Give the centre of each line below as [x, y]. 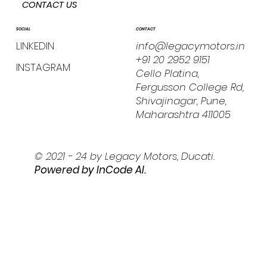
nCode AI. [123, 170]
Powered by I [67, 170]
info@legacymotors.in [190, 46]
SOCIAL [23, 29]
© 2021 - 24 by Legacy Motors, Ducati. [125, 156]
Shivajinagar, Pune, [181, 100]
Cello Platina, [167, 73]
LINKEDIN [35, 46]
